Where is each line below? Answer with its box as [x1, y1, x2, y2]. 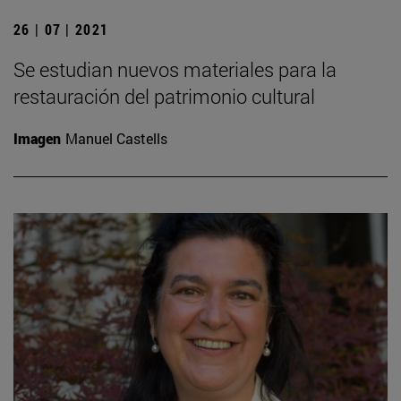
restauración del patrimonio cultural [13, 83, 315, 110]
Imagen [13, 129, 61, 149]
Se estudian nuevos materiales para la [13, 56, 337, 83]
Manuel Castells [65, 129, 167, 149]
